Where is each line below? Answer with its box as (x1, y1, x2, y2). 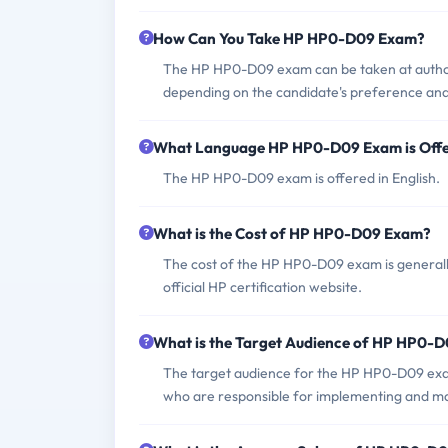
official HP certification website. (163, 278, 362, 297)
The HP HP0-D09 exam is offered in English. (163, 169, 440, 188)
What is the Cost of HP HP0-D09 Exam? (153, 224, 431, 244)
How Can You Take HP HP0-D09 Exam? (153, 29, 425, 49)
